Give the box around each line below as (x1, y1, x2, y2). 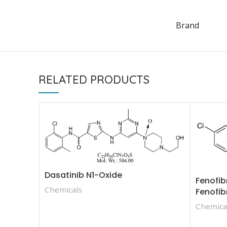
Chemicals (45, 184, 82, 195)
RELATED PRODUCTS (39, 72, 149, 87)
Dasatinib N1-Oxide (45, 169, 122, 181)
